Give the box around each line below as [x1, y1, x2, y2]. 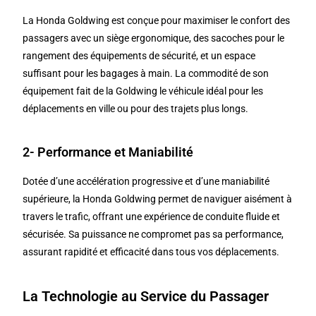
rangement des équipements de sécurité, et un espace [23, 50, 256, 62]
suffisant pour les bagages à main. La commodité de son [23, 68, 269, 80]
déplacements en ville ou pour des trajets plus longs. [23, 103, 249, 115]
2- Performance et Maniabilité [23, 145, 194, 160]
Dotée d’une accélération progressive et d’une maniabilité [23, 176, 270, 188]
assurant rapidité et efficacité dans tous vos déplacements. [23, 246, 280, 258]
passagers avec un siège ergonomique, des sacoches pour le [23, 32, 285, 44]
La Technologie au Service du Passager [23, 288, 269, 305]
